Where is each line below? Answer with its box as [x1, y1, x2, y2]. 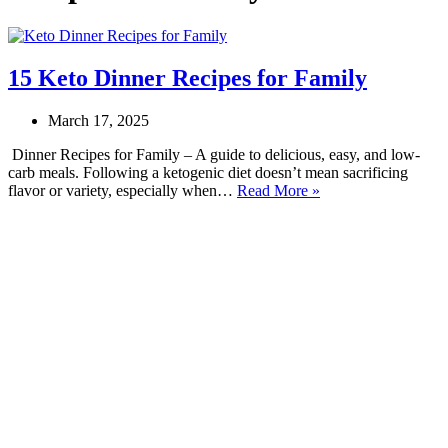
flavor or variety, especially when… [8, 181, 237, 199]
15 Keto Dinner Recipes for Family [8, 64, 367, 91]
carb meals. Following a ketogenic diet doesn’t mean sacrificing [8, 163, 408, 181]
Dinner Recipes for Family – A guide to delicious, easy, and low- [8, 145, 420, 163]
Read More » [237, 181, 320, 199]
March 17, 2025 [48, 111, 149, 129]
